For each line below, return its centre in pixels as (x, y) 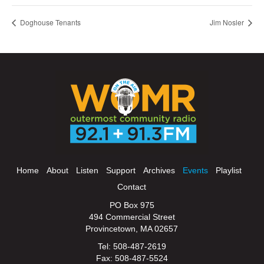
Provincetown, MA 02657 (132, 229)
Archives (159, 171)
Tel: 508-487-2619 (132, 247)
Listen (87, 171)
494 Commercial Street (132, 217)
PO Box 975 (132, 205)
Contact (132, 187)
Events (195, 171)
